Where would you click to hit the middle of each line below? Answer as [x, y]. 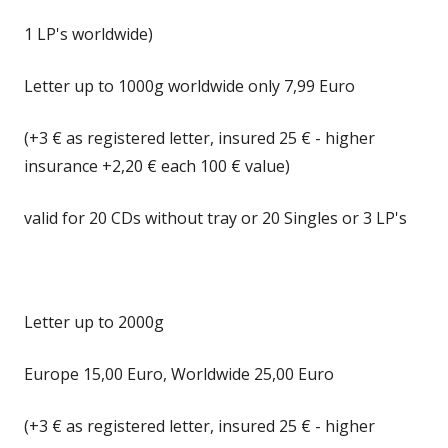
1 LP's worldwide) [88, 34]
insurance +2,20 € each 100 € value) [157, 166]
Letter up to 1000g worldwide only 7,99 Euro [189, 86]
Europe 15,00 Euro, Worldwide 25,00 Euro [179, 374]
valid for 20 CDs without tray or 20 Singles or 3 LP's [215, 218]
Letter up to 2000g [94, 322]
